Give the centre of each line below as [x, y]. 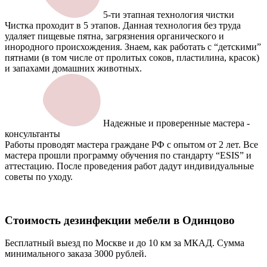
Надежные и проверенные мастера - [176, 123]
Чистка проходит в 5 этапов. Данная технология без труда [123, 26]
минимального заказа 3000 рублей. [76, 254]
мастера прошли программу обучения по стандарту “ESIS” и [128, 156]
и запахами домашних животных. [73, 69]
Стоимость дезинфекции [69, 220]
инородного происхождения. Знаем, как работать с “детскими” [133, 47]
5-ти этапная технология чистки [169, 15]
